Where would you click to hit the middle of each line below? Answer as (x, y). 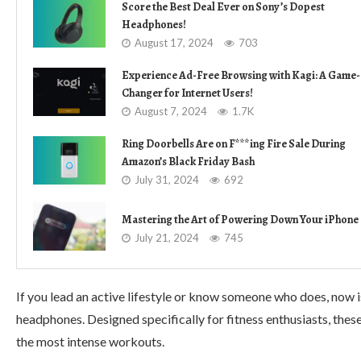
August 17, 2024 (174, 43)
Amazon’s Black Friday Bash (188, 162)
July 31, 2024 (167, 180)
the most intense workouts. (90, 341)
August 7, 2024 (171, 111)
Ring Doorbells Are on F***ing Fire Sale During (234, 144)
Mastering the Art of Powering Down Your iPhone (240, 219)
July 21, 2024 (167, 237)
